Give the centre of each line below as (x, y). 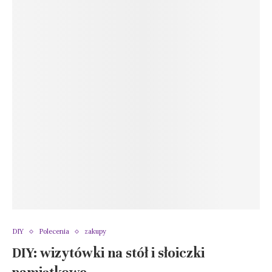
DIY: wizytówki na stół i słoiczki (108, 253)
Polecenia (54, 232)
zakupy (95, 232)
